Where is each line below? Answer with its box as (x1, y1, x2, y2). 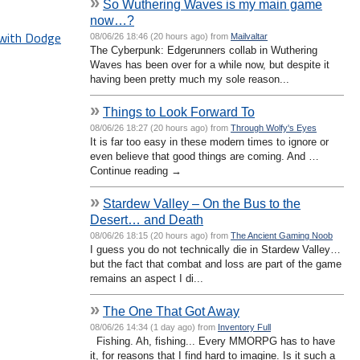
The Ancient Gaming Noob (231, 230, 333, 240)
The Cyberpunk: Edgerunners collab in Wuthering (90, 43, 317, 56)
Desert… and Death (90, 211, 203, 227)
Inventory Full (218, 321, 271, 332)
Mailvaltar (231, 31, 268, 41)
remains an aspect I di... (90, 272, 203, 284)
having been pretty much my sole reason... (90, 72, 289, 85)
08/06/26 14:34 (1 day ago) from (90, 321, 218, 332)
